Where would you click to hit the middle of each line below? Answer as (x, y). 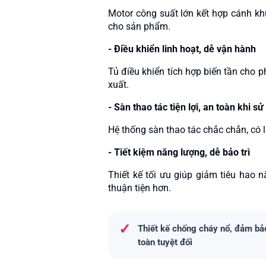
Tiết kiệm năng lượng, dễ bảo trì (182, 152)
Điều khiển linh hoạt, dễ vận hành (185, 49)
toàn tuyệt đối (165, 242)
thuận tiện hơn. (140, 188)
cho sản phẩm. (139, 26)
